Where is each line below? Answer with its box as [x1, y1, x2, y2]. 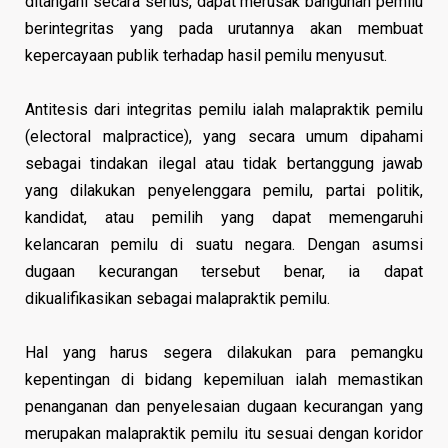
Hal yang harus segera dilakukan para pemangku [25, 342, 423, 362]
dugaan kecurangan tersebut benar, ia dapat [25, 261, 423, 281]
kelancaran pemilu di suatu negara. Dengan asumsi [25, 234, 423, 254]
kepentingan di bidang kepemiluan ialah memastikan [25, 369, 423, 389]
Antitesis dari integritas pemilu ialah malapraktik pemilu [25, 99, 423, 119]
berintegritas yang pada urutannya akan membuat [25, 18, 423, 38]
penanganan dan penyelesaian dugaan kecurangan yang [25, 396, 423, 416]
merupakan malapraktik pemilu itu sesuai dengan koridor [25, 423, 423, 443]
